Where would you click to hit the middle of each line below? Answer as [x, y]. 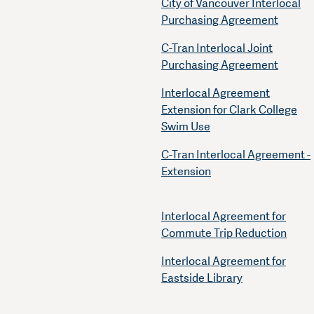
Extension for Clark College [229, 110]
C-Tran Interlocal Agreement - [236, 155]
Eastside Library [202, 278]
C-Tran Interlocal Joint [217, 48]
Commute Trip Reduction [224, 233]
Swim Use [186, 127]
